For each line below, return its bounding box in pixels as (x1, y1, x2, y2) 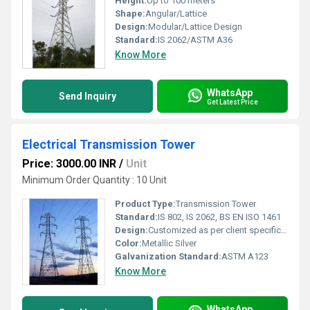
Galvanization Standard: (115, 251, 221, 262)
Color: (115, 238, 142, 248)
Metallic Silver (142, 238, 197, 248)
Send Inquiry (59, 91, 116, 102)
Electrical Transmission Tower (22, 137, 195, 152)
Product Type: (115, 199, 176, 209)
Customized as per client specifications (148, 225, 281, 235)
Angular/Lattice (145, 8, 207, 19)
